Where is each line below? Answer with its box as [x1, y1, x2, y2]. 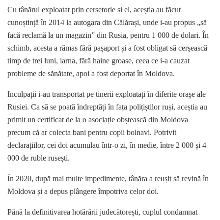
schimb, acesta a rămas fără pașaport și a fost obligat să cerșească [7, 44, 207, 53]
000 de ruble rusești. [7, 154, 70, 163]
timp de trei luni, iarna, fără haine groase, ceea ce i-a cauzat [7, 56, 190, 65]
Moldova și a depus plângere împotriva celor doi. [7, 187, 159, 196]
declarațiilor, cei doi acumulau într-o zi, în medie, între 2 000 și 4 [7, 141, 206, 150]
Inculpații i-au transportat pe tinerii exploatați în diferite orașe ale [7, 90, 206, 99]
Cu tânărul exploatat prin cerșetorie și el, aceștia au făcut [7, 5, 181, 14]
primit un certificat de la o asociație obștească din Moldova [7, 115, 188, 124]
